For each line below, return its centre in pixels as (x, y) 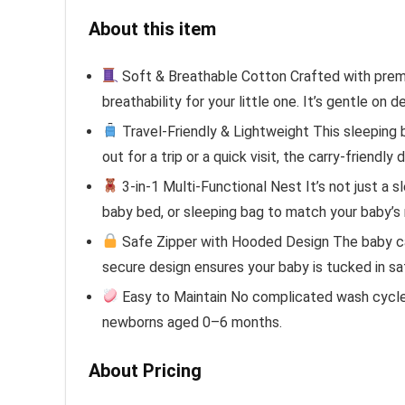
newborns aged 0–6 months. (192, 322)
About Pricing (145, 370)
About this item (152, 28)
